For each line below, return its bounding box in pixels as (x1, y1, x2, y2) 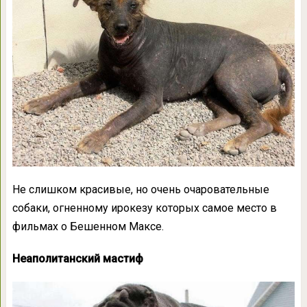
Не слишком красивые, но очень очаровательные (12, 182, 269, 196)
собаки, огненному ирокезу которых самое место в (12, 201, 277, 214)
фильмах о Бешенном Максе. (12, 219, 164, 233)
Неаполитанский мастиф (12, 251, 143, 265)
